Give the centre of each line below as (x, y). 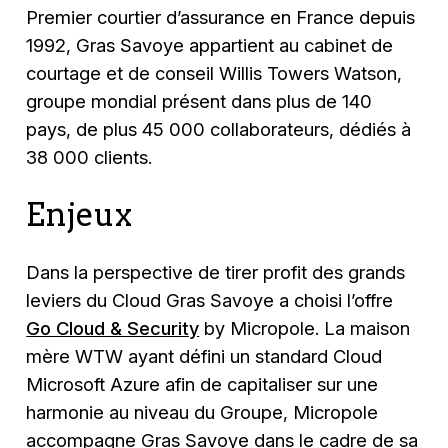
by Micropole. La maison (305, 327)
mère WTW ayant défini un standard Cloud (204, 355)
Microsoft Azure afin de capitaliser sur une (202, 383)
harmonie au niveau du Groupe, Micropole (202, 411)
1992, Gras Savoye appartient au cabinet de (210, 45)
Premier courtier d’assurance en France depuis (221, 17)
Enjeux (79, 214)
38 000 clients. (89, 157)
